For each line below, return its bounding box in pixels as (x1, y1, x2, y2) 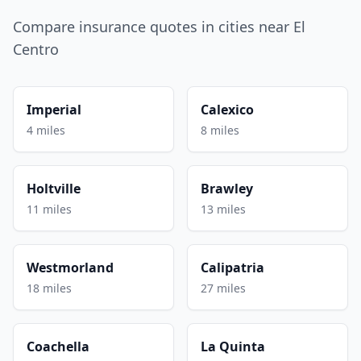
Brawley (201, 179, 253, 197)
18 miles (27, 280, 72, 296)
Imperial (27, 100, 81, 118)
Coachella (27, 337, 89, 355)
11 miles (27, 201, 72, 217)
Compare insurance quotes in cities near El (13, 16, 305, 36)
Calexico (201, 100, 254, 118)
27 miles (201, 280, 246, 296)
